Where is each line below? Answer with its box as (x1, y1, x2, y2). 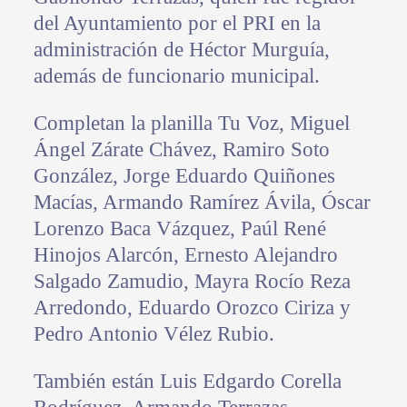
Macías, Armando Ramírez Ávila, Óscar (33, 190, 371, 213)
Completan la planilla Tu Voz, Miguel (33, 111, 350, 134)
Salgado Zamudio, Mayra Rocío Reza (33, 269, 351, 293)
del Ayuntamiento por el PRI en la (33, 11, 321, 35)
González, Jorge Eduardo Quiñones (33, 164, 335, 187)
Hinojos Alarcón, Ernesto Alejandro (33, 243, 338, 266)
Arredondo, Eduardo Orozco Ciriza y (33, 295, 351, 319)
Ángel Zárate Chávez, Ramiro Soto (33, 137, 330, 161)
